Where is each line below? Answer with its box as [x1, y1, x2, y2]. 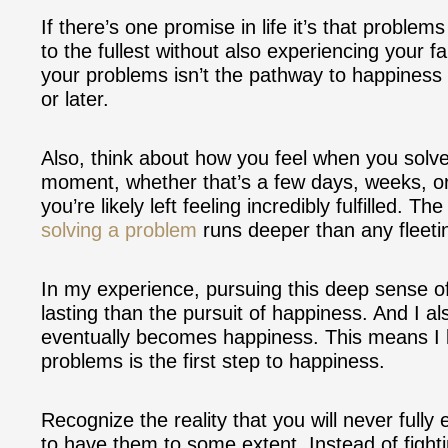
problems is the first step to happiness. [41, 349, 385, 372]
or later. [41, 87, 115, 110]
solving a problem [41, 218, 197, 241]
